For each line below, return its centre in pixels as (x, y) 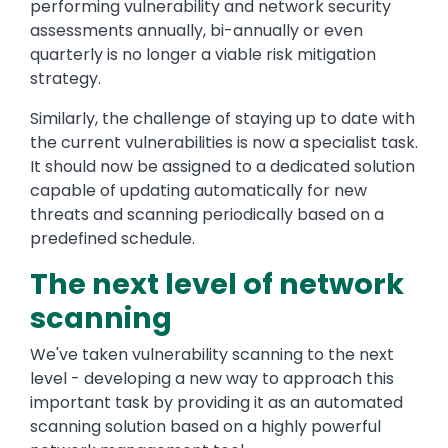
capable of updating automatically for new (198, 191)
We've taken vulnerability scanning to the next (212, 355)
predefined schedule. (112, 239)
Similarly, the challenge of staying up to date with (222, 119)
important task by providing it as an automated (216, 403)
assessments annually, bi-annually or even (196, 31)
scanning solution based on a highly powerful (205, 427)
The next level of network (217, 284)
